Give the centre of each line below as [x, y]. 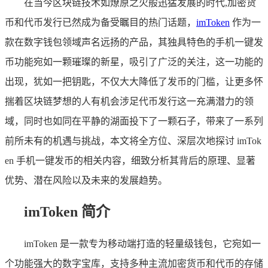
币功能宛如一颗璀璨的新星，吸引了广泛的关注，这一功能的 [134, 62]
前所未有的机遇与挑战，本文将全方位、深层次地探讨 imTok [133, 141]
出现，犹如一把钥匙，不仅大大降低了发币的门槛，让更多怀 [134, 81]
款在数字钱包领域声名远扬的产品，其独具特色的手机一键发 [134, 42]
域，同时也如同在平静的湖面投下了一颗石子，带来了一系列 [134, 121]
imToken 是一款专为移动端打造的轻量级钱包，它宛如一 [142, 243]
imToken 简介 [67, 211]
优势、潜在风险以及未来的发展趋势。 [86, 180]
